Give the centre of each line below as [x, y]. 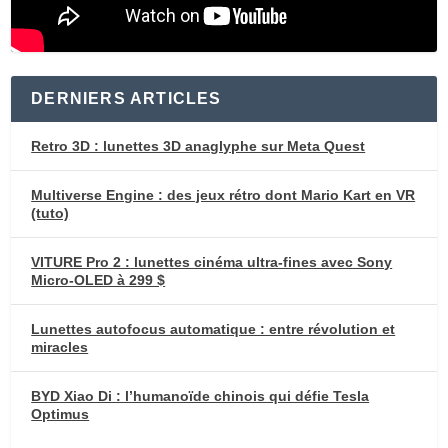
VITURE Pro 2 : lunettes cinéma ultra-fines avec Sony [212, 261]
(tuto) [50, 212]
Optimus [60, 413]
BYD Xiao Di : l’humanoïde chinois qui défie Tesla [200, 395]
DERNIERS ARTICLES [126, 98]
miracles [60, 346]
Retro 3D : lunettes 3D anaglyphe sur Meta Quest [198, 145]
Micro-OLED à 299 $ [98, 279]
